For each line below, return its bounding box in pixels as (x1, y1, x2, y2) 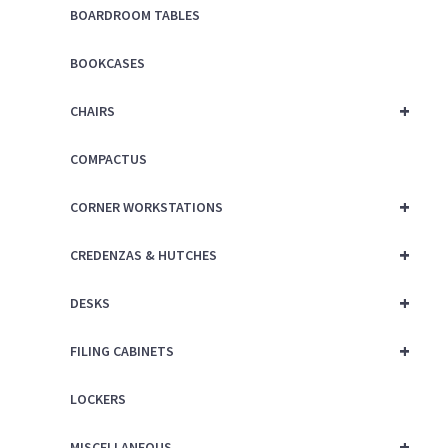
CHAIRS (69, 102, 115, 121)
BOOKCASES (69, 54, 145, 73)
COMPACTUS (69, 150, 147, 169)
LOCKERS (69, 390, 126, 409)
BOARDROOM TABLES (69, 6, 200, 25)
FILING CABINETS (69, 342, 174, 361)
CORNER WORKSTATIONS (69, 198, 223, 217)
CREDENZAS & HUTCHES (69, 246, 217, 265)
